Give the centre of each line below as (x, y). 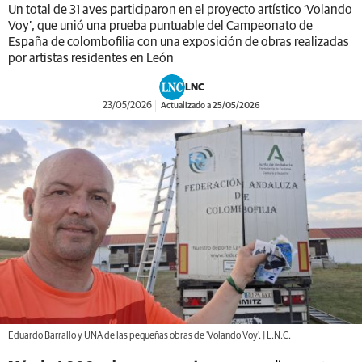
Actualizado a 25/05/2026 (209, 105)
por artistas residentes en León (91, 58)
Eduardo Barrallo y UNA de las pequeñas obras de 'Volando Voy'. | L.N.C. (149, 336)
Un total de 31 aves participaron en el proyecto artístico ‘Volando (180, 10)
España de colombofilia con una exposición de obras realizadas (179, 42)
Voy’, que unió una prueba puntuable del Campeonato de (160, 26)
